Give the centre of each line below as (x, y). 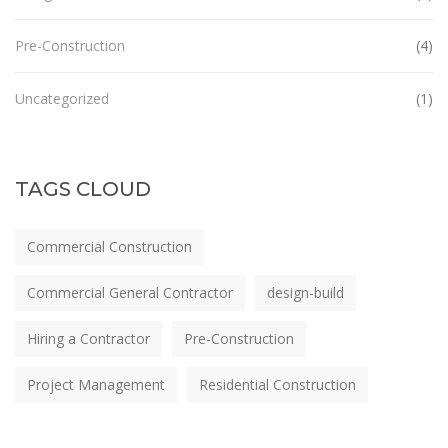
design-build (305, 292)
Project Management (96, 384)
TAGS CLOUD (83, 188)
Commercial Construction (109, 246)
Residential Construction (277, 384)
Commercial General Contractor (130, 292)
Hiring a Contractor (88, 338)
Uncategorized (62, 98)
